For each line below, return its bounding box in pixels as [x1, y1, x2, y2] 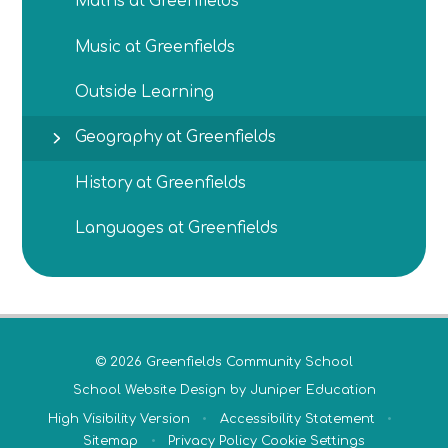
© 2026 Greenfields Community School [95, 354, 353, 369]
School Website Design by [72, 383, 250, 398]
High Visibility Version [47, 411, 190, 426]
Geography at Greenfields [75, 129, 277, 147]
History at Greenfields [75, 174, 247, 192]
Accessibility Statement [219, 411, 375, 426]
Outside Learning [75, 83, 215, 101]
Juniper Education [249, 383, 376, 398]
